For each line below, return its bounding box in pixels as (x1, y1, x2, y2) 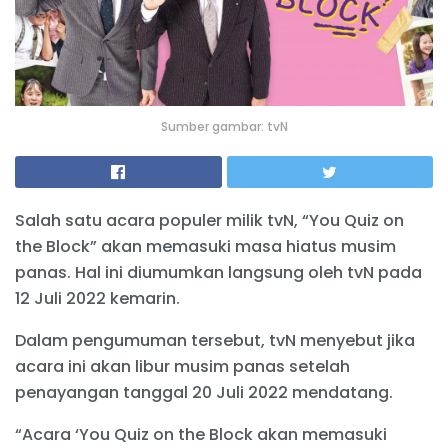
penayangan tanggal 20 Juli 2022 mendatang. (15, 380, 393, 404)
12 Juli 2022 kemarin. (15, 286, 180, 310)
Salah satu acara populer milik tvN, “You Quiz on (15, 208, 404, 232)
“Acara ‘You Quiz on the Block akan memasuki (15, 422, 387, 446)
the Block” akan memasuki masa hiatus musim (15, 234, 396, 258)
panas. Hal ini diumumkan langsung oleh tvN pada (15, 260, 422, 284)
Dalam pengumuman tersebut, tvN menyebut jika (15, 328, 415, 352)
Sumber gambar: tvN (160, 117, 288, 135)
